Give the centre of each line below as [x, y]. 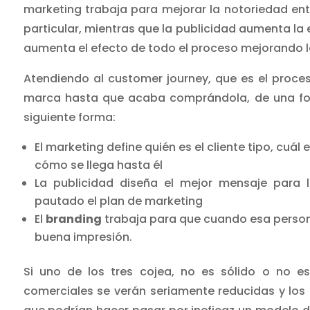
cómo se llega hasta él [98, 165]
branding [73, 219]
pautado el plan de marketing [118, 201]
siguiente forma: [69, 118]
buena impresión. [83, 237]
